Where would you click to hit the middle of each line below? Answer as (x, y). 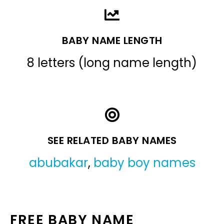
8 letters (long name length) (112, 62)
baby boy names (144, 162)
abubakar (58, 162)
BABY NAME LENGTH (112, 40)
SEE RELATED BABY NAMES (112, 140)
